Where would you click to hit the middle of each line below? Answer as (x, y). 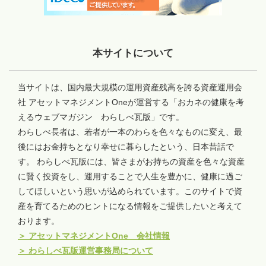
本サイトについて (133, 53)
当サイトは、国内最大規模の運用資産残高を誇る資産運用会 (130, 87)
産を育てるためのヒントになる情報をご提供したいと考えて (130, 206)
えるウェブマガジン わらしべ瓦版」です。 (101, 117)
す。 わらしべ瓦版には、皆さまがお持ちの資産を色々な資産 (131, 161)
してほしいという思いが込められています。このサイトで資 (130, 191)
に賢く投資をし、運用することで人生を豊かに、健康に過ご (130, 176)
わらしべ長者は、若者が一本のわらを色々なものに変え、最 (130, 132)
